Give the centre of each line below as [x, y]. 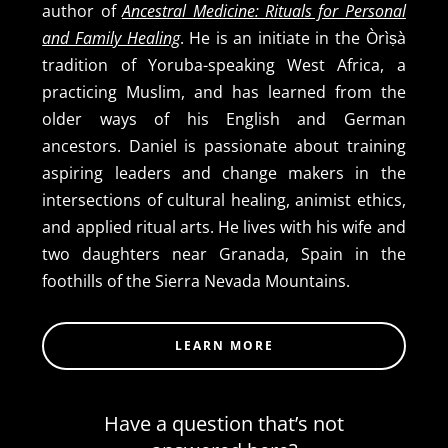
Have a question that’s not [224, 424]
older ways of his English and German [224, 119]
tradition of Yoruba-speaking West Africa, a [224, 65]
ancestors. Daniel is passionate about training [224, 146]
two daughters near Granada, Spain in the [224, 254]
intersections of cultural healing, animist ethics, [224, 200]
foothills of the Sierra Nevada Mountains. [196, 281]
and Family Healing [111, 38]
